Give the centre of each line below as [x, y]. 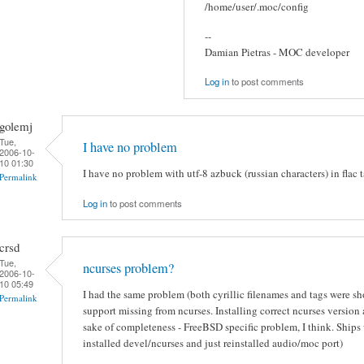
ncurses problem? [128, 269]
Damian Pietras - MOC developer [277, 52]
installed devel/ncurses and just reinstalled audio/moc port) [213, 343]
